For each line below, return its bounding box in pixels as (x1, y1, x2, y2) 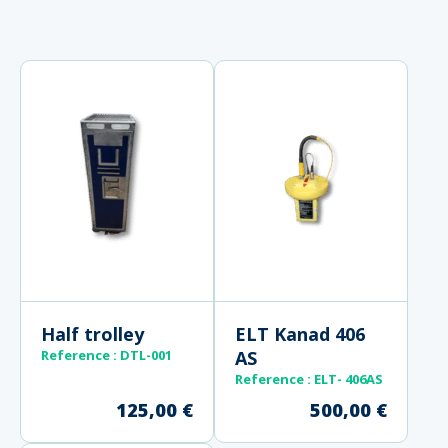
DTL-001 (120, 345, 172, 364)
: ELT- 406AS (307, 369, 383, 388)
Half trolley (41, 321, 144, 346)
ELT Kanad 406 (235, 321, 365, 346)
